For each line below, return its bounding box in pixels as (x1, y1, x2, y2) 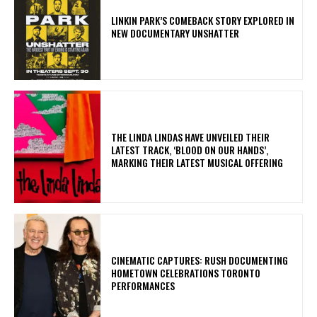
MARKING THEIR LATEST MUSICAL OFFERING (111, 154, 284, 170)
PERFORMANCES (111, 277, 180, 293)
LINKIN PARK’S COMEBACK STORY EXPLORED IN (111, 12, 295, 28)
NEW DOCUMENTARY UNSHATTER (111, 25, 240, 40)
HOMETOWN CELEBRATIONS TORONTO (111, 265, 261, 280)
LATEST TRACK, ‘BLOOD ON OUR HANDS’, (111, 142, 269, 157)
